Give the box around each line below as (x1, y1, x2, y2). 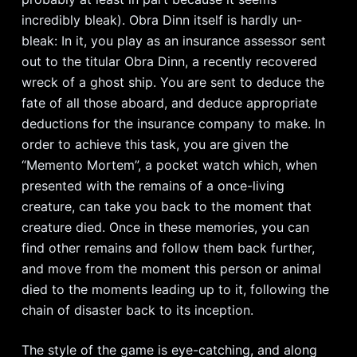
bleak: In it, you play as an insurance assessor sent (21, 33, 326, 49)
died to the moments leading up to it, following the (21, 281, 329, 297)
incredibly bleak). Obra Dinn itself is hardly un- (21, 12, 302, 28)
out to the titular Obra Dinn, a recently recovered (21, 53, 317, 69)
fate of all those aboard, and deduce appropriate (21, 95, 317, 111)
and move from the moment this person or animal (21, 261, 321, 277)
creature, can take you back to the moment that (21, 198, 312, 214)
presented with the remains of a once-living (21, 178, 284, 194)
